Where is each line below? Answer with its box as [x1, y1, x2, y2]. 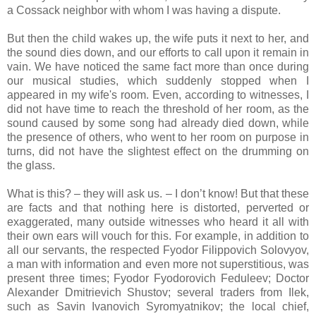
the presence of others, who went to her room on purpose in [7, 130, 309, 143]
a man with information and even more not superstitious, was [7, 257, 309, 270]
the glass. [7, 159, 55, 171]
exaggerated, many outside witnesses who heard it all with [7, 215, 309, 228]
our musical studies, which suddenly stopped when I [7, 74, 309, 87]
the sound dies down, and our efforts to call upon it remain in [7, 46, 309, 59]
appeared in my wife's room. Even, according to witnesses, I [7, 88, 309, 101]
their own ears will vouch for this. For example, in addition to [7, 229, 309, 242]
